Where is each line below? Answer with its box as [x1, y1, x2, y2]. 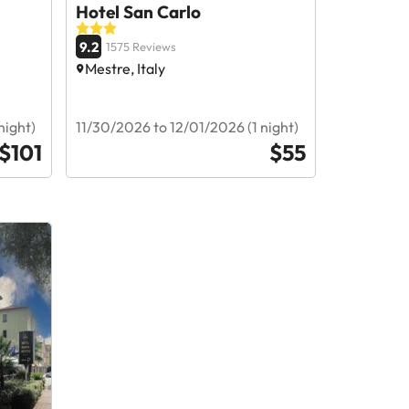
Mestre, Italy [85, 59, 166, 78]
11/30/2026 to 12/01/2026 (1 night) [76, 118, 299, 136]
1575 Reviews [106, 39, 177, 54]
